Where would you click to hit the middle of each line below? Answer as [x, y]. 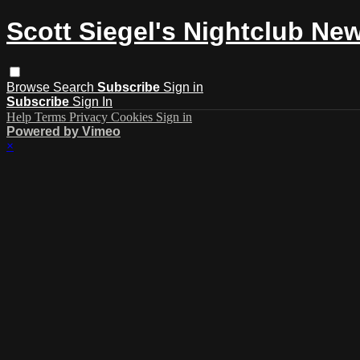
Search [75, 87]
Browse [30, 87]
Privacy [90, 117]
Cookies [133, 117]
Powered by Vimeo [63, 131]
